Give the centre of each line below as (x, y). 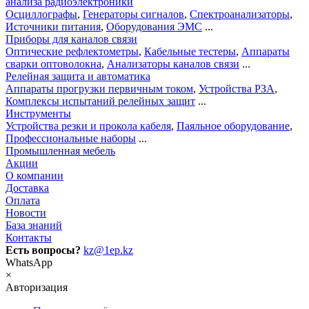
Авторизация (37, 288)
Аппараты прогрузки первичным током (99, 89)
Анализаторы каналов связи (173, 64)
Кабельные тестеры (190, 52)
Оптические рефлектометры (72, 52)
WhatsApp (29, 263)
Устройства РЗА (237, 89)
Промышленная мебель (60, 151)
